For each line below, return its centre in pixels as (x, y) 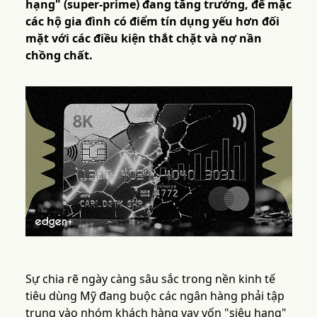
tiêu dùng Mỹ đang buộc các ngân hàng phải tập (155, 296)
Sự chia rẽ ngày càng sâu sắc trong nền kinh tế (150, 279)
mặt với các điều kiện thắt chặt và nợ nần (143, 38)
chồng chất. (59, 55)
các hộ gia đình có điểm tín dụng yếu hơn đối (152, 21)
